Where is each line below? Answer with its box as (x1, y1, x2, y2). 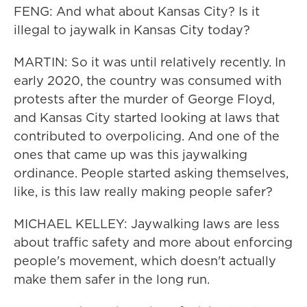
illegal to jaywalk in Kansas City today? (14, 21, 250, 38)
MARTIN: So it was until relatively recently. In (14, 53, 286, 71)
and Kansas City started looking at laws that (14, 109, 280, 126)
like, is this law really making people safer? (14, 183, 273, 200)
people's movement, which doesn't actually (14, 252, 276, 269)
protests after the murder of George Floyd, (14, 90, 275, 108)
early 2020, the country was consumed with (14, 72, 282, 89)
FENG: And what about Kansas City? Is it (14, 3, 260, 20)
